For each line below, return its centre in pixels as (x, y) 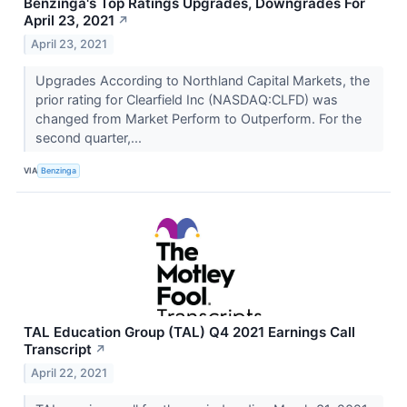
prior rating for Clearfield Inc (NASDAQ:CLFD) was (186, 100)
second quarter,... (90, 138)
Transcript (58, 350)
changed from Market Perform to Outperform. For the (198, 119)
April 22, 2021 (69, 372)
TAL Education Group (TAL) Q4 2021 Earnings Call (189, 333)
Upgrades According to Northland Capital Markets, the (202, 81)
